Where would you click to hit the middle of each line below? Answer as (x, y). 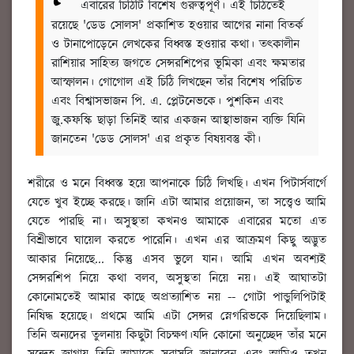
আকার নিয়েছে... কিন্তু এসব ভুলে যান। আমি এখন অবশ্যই (177, 260)
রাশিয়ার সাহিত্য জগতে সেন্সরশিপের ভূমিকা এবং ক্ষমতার (178, 64)
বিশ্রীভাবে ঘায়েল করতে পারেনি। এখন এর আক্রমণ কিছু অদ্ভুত (177, 241)
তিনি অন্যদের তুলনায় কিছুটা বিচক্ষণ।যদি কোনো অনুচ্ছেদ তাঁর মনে (177, 336)
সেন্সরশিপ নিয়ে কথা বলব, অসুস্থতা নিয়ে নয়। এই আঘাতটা (177, 279)
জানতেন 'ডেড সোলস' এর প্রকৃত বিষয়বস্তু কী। (156, 140)
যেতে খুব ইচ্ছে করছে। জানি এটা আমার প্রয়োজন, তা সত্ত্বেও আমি (177, 203)
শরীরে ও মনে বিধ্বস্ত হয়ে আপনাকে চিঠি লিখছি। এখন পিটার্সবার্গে (177, 184)
